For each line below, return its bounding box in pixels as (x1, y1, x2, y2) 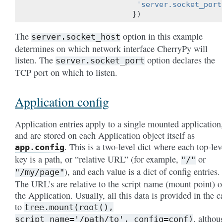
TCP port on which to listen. (15, 66, 117, 78)
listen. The (15, 54, 55, 66)
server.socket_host (31, 31, 120, 42)
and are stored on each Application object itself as (15, 129, 195, 141)
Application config (15, 93, 109, 110)
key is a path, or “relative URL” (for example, (15, 153, 181, 165)
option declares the (145, 54, 215, 66)
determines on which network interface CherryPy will (15, 42, 208, 55)
